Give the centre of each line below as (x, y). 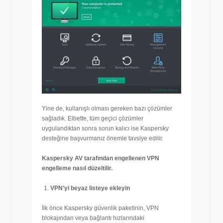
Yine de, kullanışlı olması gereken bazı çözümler (107, 109)
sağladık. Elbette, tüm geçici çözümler (93, 119)
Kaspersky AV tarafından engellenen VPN (101, 159)
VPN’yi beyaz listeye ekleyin (90, 188)
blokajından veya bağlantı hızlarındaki (93, 218)
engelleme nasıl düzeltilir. (77, 168)
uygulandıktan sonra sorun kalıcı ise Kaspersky (105, 129)
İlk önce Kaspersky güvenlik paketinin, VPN (100, 208)
